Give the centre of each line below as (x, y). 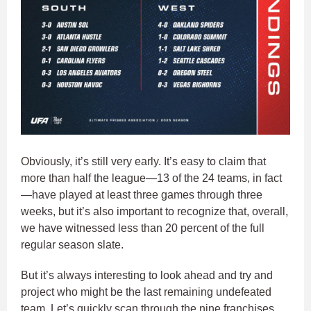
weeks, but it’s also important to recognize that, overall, (154, 212)
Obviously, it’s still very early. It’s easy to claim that (143, 162)
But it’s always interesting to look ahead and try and (147, 276)
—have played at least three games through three (142, 195)
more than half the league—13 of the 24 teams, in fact (151, 178)
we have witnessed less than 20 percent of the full (143, 228)
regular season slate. (74, 245)
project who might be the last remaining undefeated (146, 292)
